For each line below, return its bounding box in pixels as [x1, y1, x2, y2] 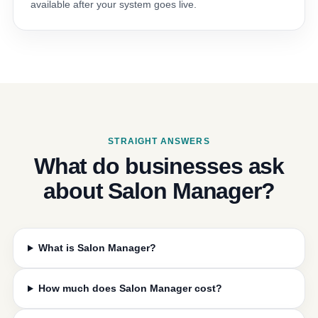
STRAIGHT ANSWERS [108, 136, 210, 147]
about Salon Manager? [43, 178, 275, 204]
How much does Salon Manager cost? [38, 283, 222, 295]
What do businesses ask [33, 153, 285, 180]
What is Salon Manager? [38, 242, 156, 254]
